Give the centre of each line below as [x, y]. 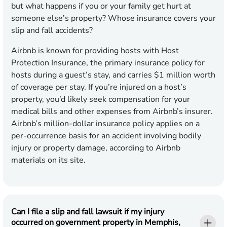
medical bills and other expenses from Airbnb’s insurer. [112, 112]
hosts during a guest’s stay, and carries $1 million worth [113, 75]
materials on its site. [48, 160]
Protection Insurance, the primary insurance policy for [108, 63]
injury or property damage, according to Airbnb [96, 148]
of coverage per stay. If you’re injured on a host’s [99, 87]
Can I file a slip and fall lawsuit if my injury [88, 212]
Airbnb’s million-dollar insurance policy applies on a [105, 124]
